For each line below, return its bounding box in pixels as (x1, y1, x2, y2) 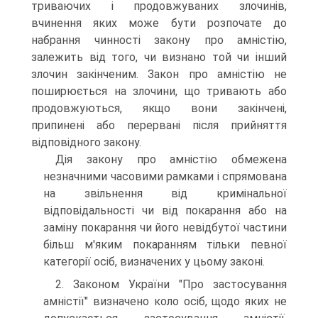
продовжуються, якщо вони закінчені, (31, 102, 287, 115)
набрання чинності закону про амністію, (31, 33, 287, 47)
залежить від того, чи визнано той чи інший (31, 50, 287, 64)
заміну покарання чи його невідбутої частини (43, 221, 287, 234)
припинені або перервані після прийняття (31, 119, 287, 132)
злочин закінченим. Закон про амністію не (31, 67, 287, 81)
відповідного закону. (31, 136, 141, 149)
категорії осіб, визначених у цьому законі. (43, 255, 265, 268)
